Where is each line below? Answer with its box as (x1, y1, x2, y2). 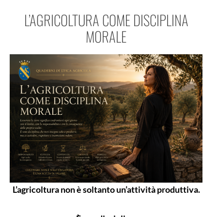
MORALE (86, 25, 126, 46)
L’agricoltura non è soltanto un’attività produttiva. (12, 184, 200, 195)
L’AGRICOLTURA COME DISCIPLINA (24, 9, 188, 30)
